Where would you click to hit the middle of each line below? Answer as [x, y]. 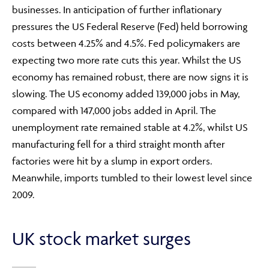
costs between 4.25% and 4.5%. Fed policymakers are [126, 43]
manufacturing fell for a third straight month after [119, 144]
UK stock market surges [101, 239]
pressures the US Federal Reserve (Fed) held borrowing [130, 26]
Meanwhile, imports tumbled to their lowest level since [132, 178]
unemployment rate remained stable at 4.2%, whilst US [130, 127]
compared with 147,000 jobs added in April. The [114, 110]
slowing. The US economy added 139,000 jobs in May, [126, 94]
